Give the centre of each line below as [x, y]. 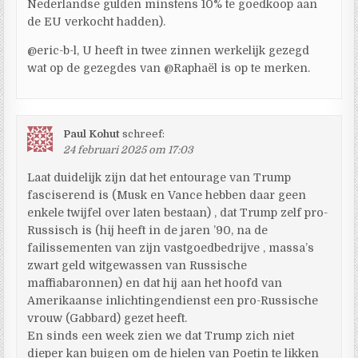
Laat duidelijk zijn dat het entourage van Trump [159, 177]
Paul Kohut [92, 133]
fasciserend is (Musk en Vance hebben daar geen [167, 195]
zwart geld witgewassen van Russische [137, 265]
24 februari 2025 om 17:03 [129, 149]
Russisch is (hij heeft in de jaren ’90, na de [148, 230]
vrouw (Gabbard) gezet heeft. [107, 318]
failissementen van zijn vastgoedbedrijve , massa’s [171, 247]
